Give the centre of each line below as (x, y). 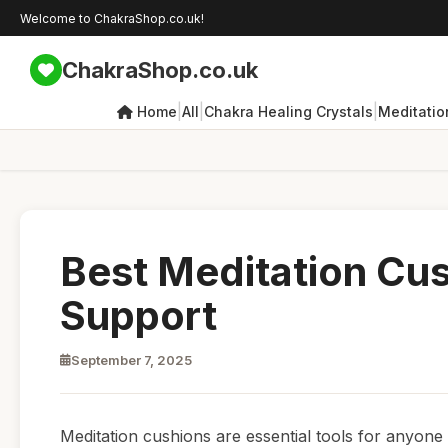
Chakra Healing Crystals (288, 111)
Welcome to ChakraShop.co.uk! (112, 18)
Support (138, 315)
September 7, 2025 (131, 360)
